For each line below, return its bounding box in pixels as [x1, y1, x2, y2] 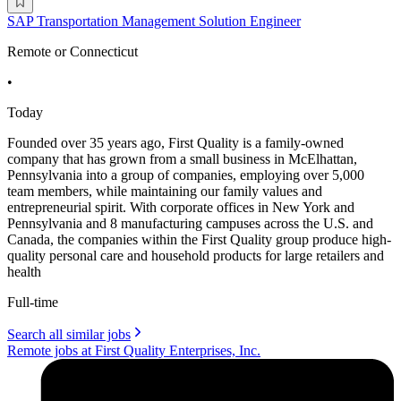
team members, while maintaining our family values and [7, 183, 322, 199]
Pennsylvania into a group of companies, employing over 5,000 [7, 166, 364, 183]
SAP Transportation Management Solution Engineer [7, 13, 301, 29]
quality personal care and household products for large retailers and [7, 247, 384, 263]
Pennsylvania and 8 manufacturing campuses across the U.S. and [7, 215, 373, 231]
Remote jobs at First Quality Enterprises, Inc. [7, 342, 260, 358]
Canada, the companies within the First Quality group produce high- [7, 231, 391, 247]
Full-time [7, 294, 58, 310]
